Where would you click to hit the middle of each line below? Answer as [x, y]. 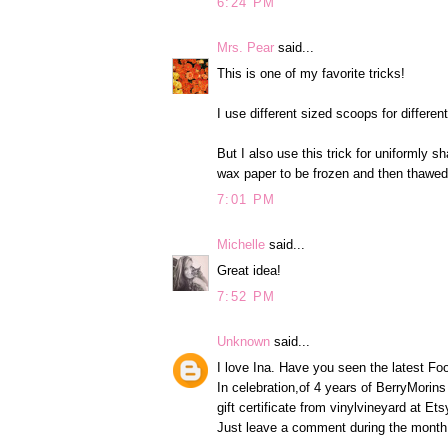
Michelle [241, 244]
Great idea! [249, 271]
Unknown [243, 341]
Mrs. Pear [245, 47]
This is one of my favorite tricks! [311, 74]
